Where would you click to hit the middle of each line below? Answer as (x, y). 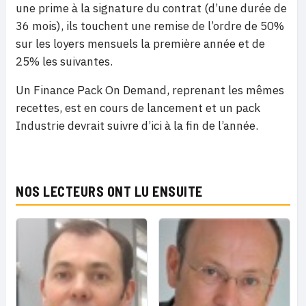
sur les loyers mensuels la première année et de (140, 44)
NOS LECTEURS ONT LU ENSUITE (109, 191)
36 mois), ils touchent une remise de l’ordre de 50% (150, 26)
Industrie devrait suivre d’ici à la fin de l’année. (137, 126)
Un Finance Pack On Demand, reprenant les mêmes (150, 90)
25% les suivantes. (64, 61)
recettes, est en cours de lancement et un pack (138, 108)
